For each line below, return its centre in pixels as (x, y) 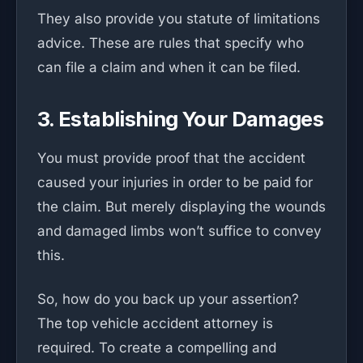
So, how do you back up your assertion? (168, 299)
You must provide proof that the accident (171, 158)
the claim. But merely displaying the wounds (181, 207)
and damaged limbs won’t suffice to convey (179, 231)
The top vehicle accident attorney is (155, 323)
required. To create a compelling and (157, 348)
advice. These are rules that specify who (171, 43)
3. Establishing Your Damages (181, 119)
